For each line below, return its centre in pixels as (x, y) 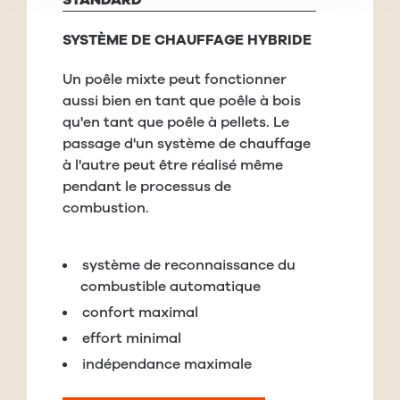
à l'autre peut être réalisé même (173, 166)
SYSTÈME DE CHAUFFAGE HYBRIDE (187, 41)
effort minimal (132, 339)
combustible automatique (171, 287)
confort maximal (140, 313)
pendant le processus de (147, 187)
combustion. (106, 208)
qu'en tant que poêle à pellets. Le (176, 123)
